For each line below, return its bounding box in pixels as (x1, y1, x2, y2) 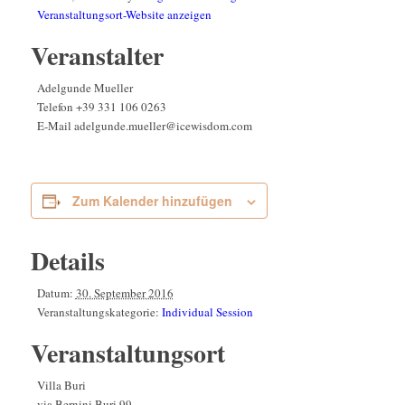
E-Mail (36, 118, 74, 135)
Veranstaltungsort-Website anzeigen (36, 6, 212, 24)
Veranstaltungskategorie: (36, 304, 159, 321)
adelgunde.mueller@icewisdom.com (73, 118, 252, 135)
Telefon (36, 99, 76, 116)
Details (30, 242, 105, 280)
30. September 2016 (75, 285, 174, 302)
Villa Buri (36, 377, 86, 394)
